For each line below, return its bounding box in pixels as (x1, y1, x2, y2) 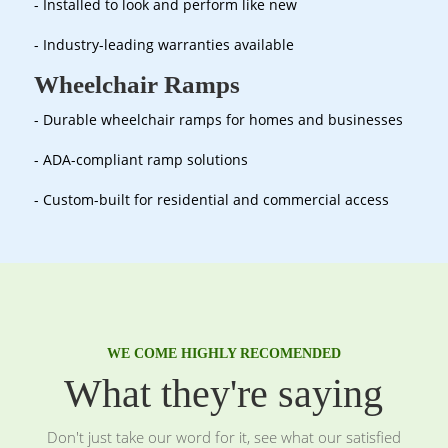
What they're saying (64, 371, 384, 417)
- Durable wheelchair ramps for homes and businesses (33, 110, 403, 130)
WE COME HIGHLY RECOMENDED (106, 346, 341, 362)
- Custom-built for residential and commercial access (33, 190, 389, 210)
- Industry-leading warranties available (33, 35, 294, 55)
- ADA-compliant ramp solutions (33, 150, 248, 170)
